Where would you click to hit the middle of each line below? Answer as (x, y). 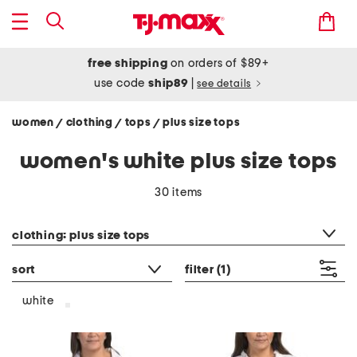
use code (121, 83)
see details (224, 84)
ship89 (170, 83)
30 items (178, 192)
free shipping (128, 63)
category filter (49, 215)
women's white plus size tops (178, 162)
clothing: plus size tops (81, 235)
